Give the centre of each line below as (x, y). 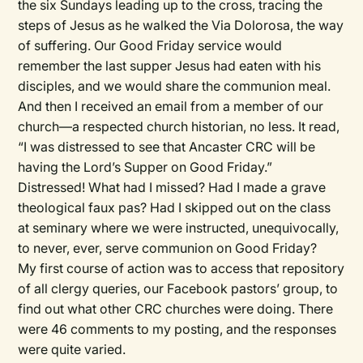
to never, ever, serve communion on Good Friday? (168, 248)
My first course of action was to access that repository (181, 268)
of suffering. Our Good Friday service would (150, 45)
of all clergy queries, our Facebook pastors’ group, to (178, 288)
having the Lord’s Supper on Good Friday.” (145, 167)
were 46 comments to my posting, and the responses (177, 329)
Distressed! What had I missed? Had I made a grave (172, 187)
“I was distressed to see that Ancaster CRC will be (167, 147)
